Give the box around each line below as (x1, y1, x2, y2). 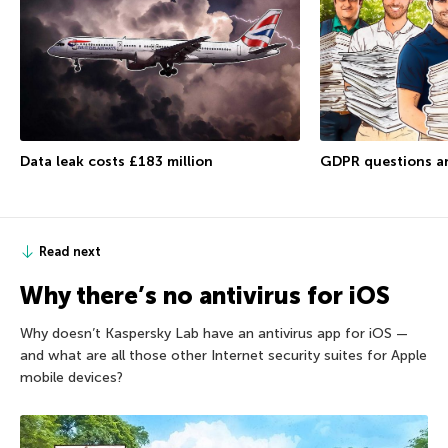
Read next (39, 243, 101, 259)
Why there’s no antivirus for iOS (20, 280, 390, 310)
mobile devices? (20, 368, 123, 386)
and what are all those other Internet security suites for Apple (20, 346, 427, 364)
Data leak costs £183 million (20, 152, 213, 170)
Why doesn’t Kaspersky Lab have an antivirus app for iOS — (20, 324, 408, 342)
